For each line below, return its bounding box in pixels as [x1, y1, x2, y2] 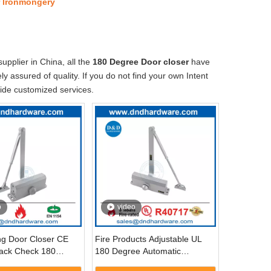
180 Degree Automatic [95, 246, 181, 256]
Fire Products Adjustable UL [95, 233, 202, 244]
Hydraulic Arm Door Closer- [95, 258, 200, 268]
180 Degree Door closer [93, 56, 189, 67]
